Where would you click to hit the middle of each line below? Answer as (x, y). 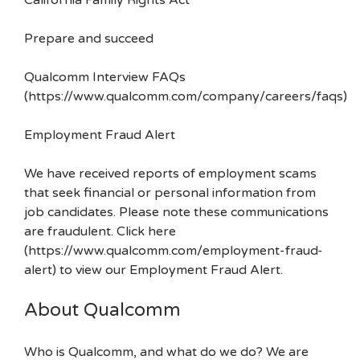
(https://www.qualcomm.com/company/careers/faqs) (186, 96)
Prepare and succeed (89, 39)
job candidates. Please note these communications (176, 212)
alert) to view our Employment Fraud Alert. (153, 270)
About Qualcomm (102, 310)
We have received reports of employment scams (170, 174)
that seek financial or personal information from (170, 193)
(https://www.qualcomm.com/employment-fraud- (174, 251)
